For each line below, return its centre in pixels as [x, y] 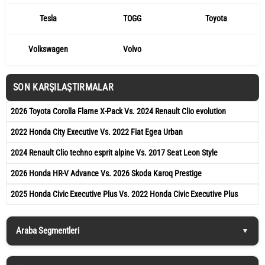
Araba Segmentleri [48, 230]
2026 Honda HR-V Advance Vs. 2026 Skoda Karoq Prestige [106, 173]
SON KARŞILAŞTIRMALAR [63, 87]
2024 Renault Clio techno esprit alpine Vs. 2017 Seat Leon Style [114, 152]
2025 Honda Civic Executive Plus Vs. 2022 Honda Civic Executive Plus [124, 194]
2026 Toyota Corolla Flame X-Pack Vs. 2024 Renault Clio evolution [118, 111]
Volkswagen [48, 49]
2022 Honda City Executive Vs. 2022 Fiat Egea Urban [97, 132]
